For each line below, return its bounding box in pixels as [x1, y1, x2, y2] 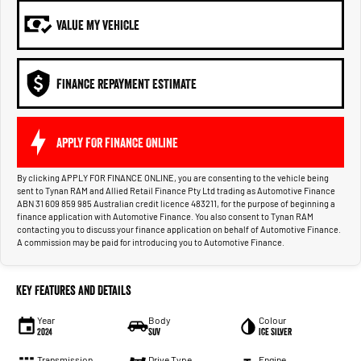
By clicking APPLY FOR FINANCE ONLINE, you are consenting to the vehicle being [17, 172, 329, 184]
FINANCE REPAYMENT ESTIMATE [56, 75, 197, 92]
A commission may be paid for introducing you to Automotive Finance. [17, 237, 284, 248]
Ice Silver [259, 326, 293, 338]
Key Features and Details [16, 282, 131, 299]
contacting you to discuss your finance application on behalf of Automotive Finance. [17, 224, 341, 235]
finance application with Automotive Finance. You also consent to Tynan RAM [17, 211, 313, 222]
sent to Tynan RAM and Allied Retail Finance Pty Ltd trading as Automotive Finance [17, 185, 335, 197]
